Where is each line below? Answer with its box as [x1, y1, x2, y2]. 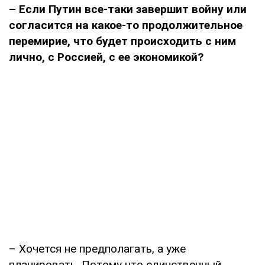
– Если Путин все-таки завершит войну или [9, 2, 247, 17]
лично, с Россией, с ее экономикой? [9, 50, 203, 64]
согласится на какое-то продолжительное [9, 18, 243, 33]
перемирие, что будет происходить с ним [9, 34, 236, 49]
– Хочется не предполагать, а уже [9, 242, 186, 256]
